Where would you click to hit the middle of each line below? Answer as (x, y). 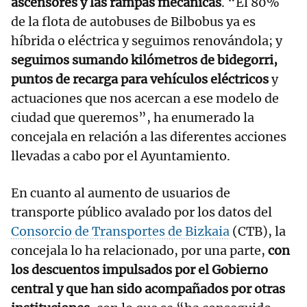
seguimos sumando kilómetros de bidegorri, (144, 60)
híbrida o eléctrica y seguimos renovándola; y (147, 41)
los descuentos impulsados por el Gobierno (139, 270)
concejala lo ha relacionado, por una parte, (138, 251)
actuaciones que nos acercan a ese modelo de (145, 99)
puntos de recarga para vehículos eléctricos (140, 79)
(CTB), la (258, 232)
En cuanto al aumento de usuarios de (121, 193)
